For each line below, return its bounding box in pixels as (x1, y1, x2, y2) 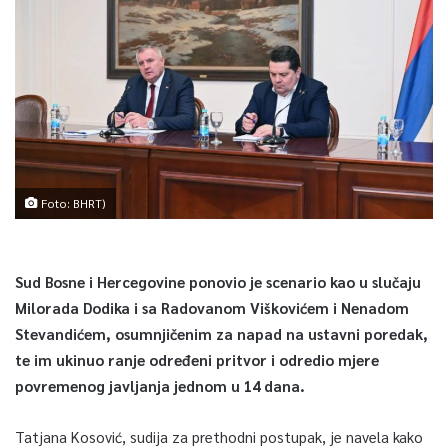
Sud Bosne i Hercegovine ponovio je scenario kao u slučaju (15, 271, 421, 291)
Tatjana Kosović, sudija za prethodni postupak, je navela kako (15, 426, 423, 446)
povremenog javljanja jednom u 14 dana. (15, 375, 309, 395)
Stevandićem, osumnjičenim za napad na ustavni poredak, (15, 323, 428, 343)
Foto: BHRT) (38, 195, 106, 211)
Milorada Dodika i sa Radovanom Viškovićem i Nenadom (15, 297, 409, 317)
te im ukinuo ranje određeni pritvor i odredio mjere (15, 349, 379, 369)
